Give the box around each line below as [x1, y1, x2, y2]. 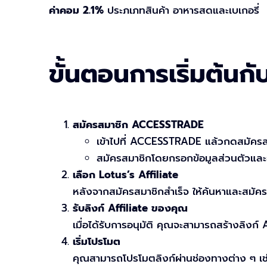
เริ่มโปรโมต [73, 234, 120, 250]
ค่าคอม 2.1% [49, 2, 104, 18]
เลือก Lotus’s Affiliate [73, 167, 178, 183]
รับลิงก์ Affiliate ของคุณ [73, 200, 188, 216]
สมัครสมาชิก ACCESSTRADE [73, 117, 204, 133]
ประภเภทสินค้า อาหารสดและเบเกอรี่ [104, 2, 259, 18]
